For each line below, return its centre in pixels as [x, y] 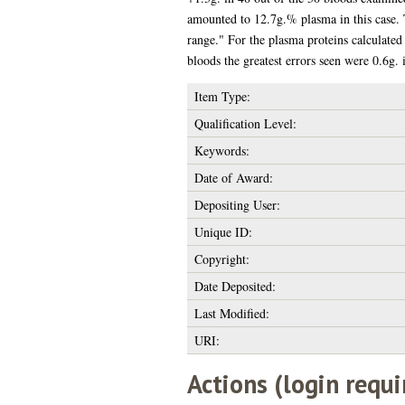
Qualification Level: [245, 123]
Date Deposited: [235, 286]
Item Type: [222, 96]
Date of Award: [233, 177]
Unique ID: [223, 231]
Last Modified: [231, 313]
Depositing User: [237, 204]
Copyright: [221, 259]
